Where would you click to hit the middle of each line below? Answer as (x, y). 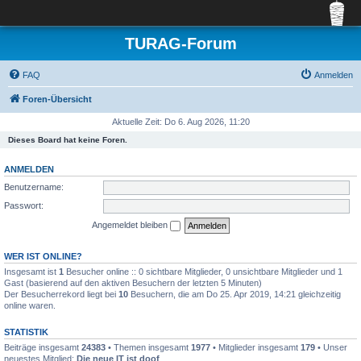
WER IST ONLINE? (43, 256)
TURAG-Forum (180, 44)
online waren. (30, 305)
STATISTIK (26, 332)
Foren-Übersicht (57, 99)
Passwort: (24, 205)
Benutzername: (34, 187)
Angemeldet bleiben (131, 224)
